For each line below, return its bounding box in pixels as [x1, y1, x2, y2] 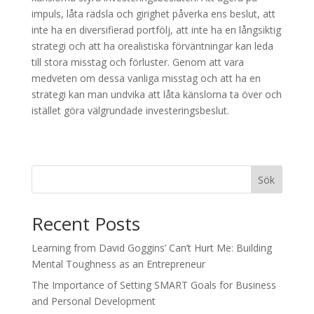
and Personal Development [31, 294, 156, 308]
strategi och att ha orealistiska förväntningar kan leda [31, 39, 273, 53]
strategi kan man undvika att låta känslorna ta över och [31, 88, 282, 101]
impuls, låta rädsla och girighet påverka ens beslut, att [31, 7, 275, 20]
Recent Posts [31, 211, 140, 236]
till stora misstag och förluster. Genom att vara [31, 55, 244, 69]
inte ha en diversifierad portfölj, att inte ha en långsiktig [31, 23, 281, 36]
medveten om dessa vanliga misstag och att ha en [31, 71, 261, 85]
